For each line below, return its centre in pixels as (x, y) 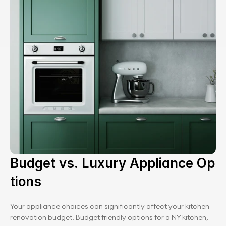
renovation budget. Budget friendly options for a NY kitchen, (109, 217)
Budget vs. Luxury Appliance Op (112, 163)
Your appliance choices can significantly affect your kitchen (110, 206)
